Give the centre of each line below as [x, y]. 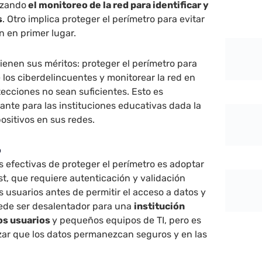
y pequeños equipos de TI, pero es [127, 220]
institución [160, 206]
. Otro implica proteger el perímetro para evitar [104, 19]
